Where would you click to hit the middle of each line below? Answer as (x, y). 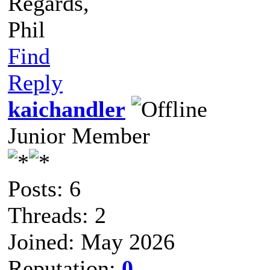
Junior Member (79, 135)
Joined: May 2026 (91, 241)
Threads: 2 (57, 215)
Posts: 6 (44, 188)
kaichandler (67, 109)
